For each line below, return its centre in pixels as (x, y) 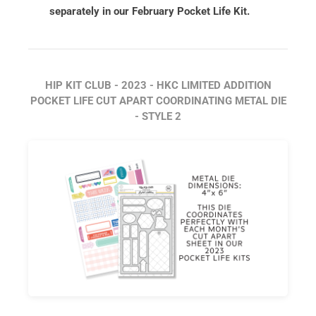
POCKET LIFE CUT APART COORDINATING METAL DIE (158, 101)
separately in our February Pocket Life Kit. (150, 12)
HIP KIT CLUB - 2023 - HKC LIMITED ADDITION (158, 86)
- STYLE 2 (158, 117)
